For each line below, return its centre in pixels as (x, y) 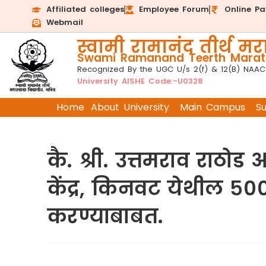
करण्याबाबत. (105, 216)
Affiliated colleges (85, 9)
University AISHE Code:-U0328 (140, 81)
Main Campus (212, 107)
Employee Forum (174, 9)
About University (130, 107)
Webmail (64, 22)
